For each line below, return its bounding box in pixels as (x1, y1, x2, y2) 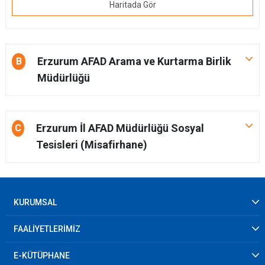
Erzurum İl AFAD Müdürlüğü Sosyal (35, 122, 204, 134)
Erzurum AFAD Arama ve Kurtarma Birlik (37, 55, 232, 67)
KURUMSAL (14, 198, 57, 207)
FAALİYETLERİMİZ (14, 224, 80, 234)
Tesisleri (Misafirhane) (35, 138, 147, 151)
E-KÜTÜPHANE (14, 251, 70, 260)
